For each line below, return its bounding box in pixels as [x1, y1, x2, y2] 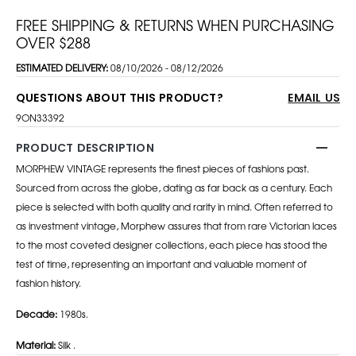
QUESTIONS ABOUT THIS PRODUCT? [16, 89, 223, 106]
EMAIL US [288, 89, 340, 106]
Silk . [56, 337, 75, 352]
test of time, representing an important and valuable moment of [16, 256, 307, 271]
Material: [16, 337, 56, 352]
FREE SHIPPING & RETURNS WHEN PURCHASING [16, 14, 335, 35]
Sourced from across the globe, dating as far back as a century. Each [16, 180, 332, 195]
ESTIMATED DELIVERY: [16, 60, 110, 75]
